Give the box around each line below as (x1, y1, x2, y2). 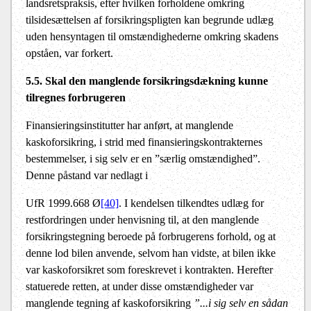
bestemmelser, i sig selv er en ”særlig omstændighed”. (26, 153, 260, 165)
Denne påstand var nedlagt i (26, 169, 148, 182)
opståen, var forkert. (26, 47, 113, 60)
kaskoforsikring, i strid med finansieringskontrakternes (26, 136, 262, 149)
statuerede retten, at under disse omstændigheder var (26, 280, 253, 293)
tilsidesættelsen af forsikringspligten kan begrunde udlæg (26, 14, 274, 26)
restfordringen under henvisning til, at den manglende (26, 214, 259, 226)
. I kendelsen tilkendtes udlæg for (119, 197, 264, 210)
